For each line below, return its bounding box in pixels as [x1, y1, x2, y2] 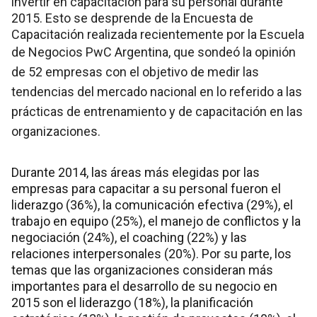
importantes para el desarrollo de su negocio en [11, 279, 277, 294]
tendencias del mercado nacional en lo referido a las [11, 84, 302, 100]
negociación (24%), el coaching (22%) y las [11, 230, 247, 246]
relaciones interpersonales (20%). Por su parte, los [11, 246, 292, 262]
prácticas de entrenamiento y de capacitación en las [11, 104, 303, 120]
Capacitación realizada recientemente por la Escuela [11, 27, 304, 42]
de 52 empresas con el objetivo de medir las [11, 64, 259, 80]
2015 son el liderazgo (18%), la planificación [11, 295, 253, 311]
